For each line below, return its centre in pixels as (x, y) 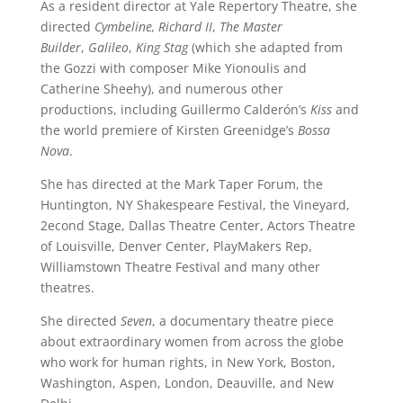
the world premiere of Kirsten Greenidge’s (169, 130)
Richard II (185, 26)
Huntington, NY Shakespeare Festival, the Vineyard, (195, 204)
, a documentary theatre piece (242, 320)
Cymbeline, (126, 26)
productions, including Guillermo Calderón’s (175, 109)
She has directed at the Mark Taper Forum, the (181, 184)
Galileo (108, 47)
